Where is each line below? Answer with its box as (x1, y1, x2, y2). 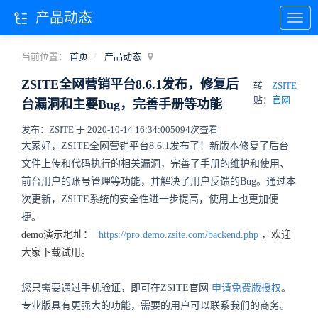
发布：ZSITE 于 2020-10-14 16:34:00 (21, 124, 170, 135)
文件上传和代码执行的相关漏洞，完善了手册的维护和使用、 (21, 158, 290, 169)
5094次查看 (170, 124, 218, 135)
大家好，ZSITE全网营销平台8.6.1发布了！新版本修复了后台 (21, 141, 289, 151)
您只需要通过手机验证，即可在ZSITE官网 (21, 283, 212, 293)
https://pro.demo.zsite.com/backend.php (99, 229, 258, 240)
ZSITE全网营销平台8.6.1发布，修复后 (21, 77, 238, 92)
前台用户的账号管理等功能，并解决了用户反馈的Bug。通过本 (21, 176, 296, 187)
